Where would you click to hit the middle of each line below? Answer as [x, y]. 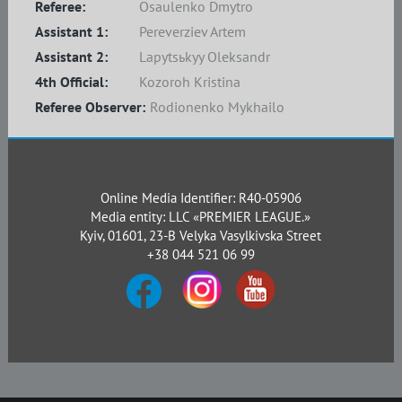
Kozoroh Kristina [189, 82]
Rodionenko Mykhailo [217, 107]
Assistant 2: [71, 57]
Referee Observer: [90, 107]
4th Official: [71, 82]
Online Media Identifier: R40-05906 [201, 198]
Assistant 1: [71, 31]
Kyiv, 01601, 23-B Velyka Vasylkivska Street [201, 236]
